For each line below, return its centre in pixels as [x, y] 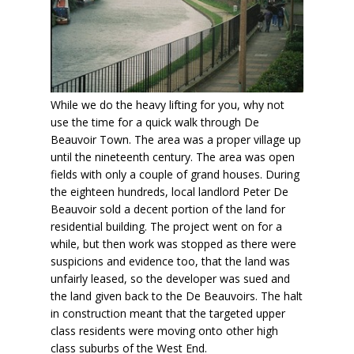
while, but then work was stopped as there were [173, 243]
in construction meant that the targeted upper [168, 313]
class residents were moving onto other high [164, 330]
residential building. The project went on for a [166, 226]
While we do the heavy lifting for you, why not [168, 104]
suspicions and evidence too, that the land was [170, 261]
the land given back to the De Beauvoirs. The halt [177, 296]
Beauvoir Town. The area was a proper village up [176, 139]
